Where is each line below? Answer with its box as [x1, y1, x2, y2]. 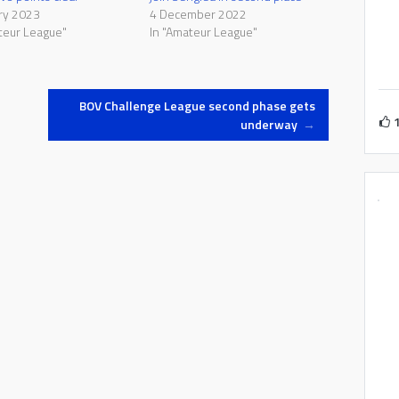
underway [240, 114, 300, 134]
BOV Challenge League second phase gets [79, 95, 315, 115]
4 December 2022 [150, 4, 247, 24]
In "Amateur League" [150, 22, 257, 42]
